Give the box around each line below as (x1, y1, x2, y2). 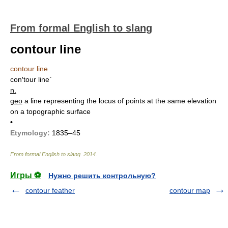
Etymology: (10, 129, 50, 137)
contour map (169, 186, 210, 194)
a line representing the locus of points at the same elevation (24, 97, 216, 105)
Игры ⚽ (10, 171, 41, 180)
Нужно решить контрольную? (48, 172, 156, 180)
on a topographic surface (10, 107, 91, 116)
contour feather (25, 186, 75, 194)
